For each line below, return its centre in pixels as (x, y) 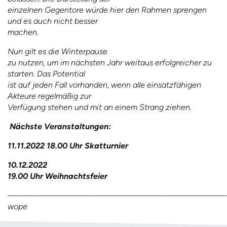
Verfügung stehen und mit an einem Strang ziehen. (101, 107)
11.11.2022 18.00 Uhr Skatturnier (68, 146)
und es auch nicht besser (53, 21)
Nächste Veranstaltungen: (62, 126)
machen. (23, 32)
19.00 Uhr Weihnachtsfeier (58, 176)
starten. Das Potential (46, 74)
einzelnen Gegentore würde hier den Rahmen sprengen (107, 10)
